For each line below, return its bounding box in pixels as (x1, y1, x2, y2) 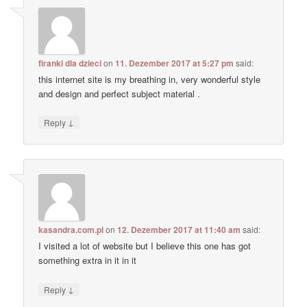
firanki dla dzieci (38, 56, 102, 69)
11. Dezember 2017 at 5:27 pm (115, 56, 234, 69)
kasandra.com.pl (38, 223, 104, 236)
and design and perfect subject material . (38, 86, 201, 100)
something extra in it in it (38, 254, 137, 267)
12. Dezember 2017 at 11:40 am (117, 223, 241, 236)
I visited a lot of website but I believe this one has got (38, 239, 251, 253)
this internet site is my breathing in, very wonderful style (38, 72, 261, 86)
